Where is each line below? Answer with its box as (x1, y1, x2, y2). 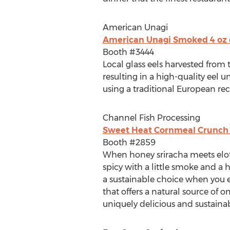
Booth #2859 (102, 138, 156, 147)
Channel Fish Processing (102, 113, 200, 123)
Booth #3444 (102, 47, 154, 57)
